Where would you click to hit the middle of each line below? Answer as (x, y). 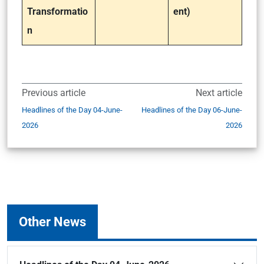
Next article (219, 93)
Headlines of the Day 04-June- (72, 110)
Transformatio (57, 11)
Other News (52, 222)
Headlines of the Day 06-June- (192, 110)
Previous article (54, 93)
